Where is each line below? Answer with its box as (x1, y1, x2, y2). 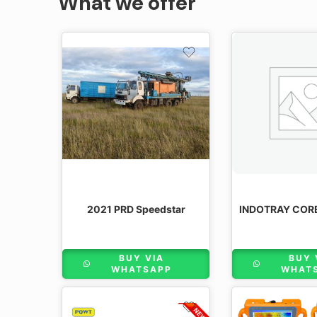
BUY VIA (118, 253, 164, 264)
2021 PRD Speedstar (86, 203, 185, 216)
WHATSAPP (110, 264, 172, 275)
